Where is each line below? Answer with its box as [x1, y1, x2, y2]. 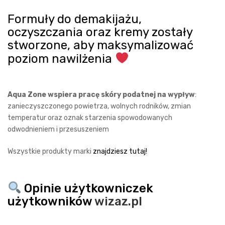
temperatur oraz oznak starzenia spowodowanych [8, 114, 172, 123]
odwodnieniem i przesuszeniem [8, 125, 109, 134]
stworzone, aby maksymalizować [8, 38, 193, 52]
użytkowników [8, 194, 94, 208]
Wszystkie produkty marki [8, 147, 93, 156]
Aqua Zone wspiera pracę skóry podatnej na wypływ [8, 90, 195, 99]
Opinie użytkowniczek [21, 181, 154, 195]
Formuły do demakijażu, [8, 12, 142, 26]
